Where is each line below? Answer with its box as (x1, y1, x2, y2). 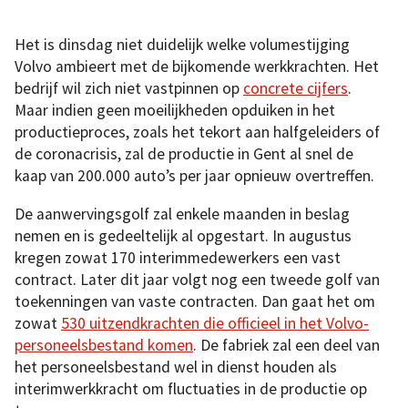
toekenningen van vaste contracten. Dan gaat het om (15, 291, 375, 311)
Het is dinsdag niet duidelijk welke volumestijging (15, 35, 350, 56)
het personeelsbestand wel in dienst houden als (15, 356, 337, 377)
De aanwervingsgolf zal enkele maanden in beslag (15, 203, 350, 224)
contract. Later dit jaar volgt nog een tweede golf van (15, 269, 380, 290)
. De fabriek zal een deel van (193, 334, 380, 355)
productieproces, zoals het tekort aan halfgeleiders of (15, 122, 380, 143)
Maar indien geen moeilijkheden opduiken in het (15, 100, 335, 121)
